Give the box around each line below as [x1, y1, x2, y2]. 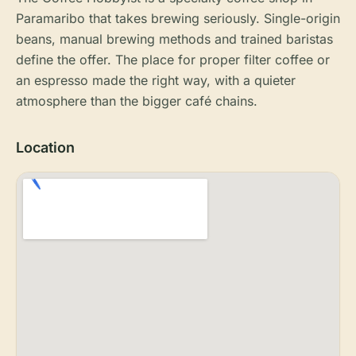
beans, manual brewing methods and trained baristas [16, 31, 333, 47]
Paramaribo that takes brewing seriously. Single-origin [16, 10, 340, 26]
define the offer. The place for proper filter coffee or [16, 52, 330, 68]
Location [16, 139, 75, 156]
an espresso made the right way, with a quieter [16, 72, 296, 88]
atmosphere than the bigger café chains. [16, 93, 257, 109]
